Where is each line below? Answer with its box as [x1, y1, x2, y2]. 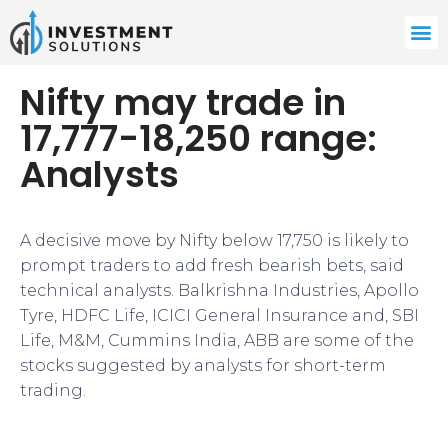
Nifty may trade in [20, 76, 346, 128]
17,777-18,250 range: [20, 112, 377, 164]
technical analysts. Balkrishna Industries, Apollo [20, 280, 419, 300]
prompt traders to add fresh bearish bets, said [20, 255, 404, 275]
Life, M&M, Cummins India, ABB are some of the [20, 330, 414, 350]
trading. [20, 380, 86, 400]
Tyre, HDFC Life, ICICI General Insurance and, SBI [20, 305, 419, 325]
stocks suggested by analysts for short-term [20, 355, 386, 375]
